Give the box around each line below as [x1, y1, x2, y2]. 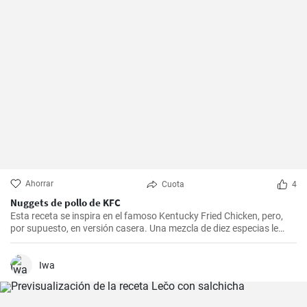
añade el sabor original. [10, 235, 109, 246]
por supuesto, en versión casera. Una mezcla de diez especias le [10, 223, 278, 234]
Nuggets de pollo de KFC [10, 196, 121, 209]
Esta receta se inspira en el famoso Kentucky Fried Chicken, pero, [10, 210, 283, 221]
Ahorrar [25, 179, 53, 188]
